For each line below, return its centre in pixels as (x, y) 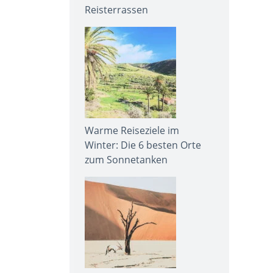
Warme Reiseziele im (132, 130)
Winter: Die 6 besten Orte (143, 145)
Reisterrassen (116, 9)
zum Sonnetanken (126, 159)
